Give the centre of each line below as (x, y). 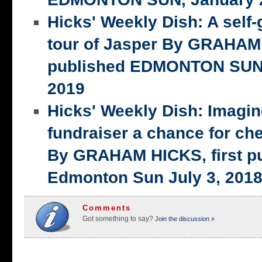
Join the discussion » (184, 219)
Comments (107, 208)
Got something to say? (118, 219)
